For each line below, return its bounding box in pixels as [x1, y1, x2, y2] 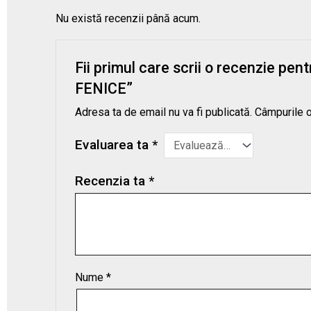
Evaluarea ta [74, 136, 152, 153]
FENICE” [74, 80, 133, 98]
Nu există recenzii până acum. [56, 11, 201, 25]
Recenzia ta [74, 172, 149, 189]
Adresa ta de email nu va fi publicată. [74, 105, 252, 119]
